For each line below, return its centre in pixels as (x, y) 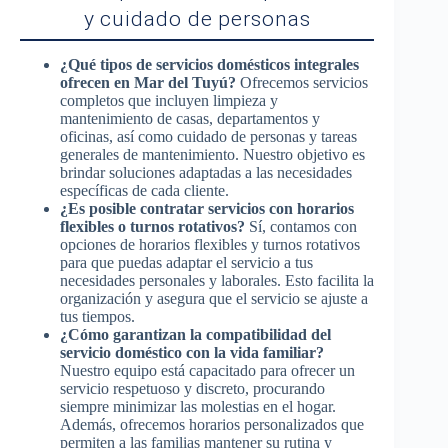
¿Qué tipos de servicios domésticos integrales (209, 64)
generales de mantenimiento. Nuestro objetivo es (212, 154)
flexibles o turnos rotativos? (152, 226)
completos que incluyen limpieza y (169, 100)
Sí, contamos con (301, 226)
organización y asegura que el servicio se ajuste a (214, 298)
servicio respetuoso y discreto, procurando (192, 388)
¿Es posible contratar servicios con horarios (207, 208)
